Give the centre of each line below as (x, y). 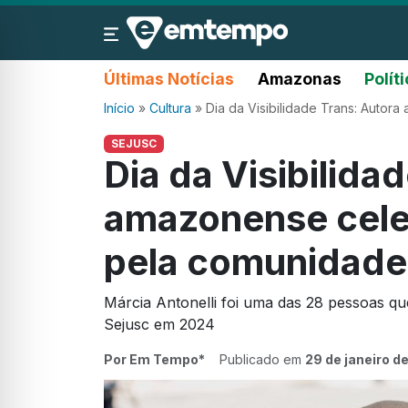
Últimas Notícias (169, 79)
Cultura (170, 108)
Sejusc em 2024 (159, 325)
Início (119, 108)
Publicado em (262, 360)
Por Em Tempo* (154, 360)
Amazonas (299, 79)
